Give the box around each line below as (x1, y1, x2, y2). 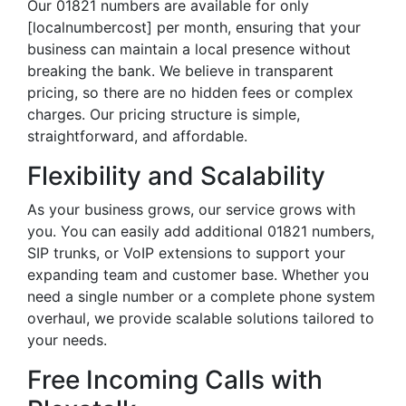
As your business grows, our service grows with (27, 200, 355, 218)
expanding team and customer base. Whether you (27, 266, 369, 284)
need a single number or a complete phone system (27, 287, 375, 305)
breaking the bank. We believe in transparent (27, 62, 333, 80)
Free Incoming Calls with (27, 364, 323, 395)
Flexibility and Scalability (27, 160, 325, 191)
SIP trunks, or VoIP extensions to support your (27, 244, 345, 262)
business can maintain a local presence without (27, 40, 351, 58)
